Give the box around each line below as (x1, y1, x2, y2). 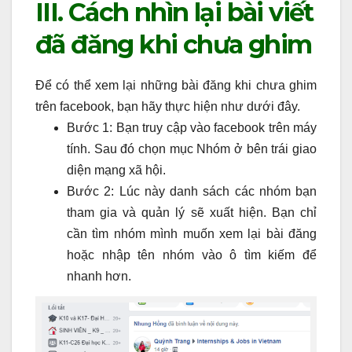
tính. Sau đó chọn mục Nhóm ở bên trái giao (67, 141, 317, 156)
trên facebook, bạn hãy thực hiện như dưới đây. (35, 99, 300, 113)
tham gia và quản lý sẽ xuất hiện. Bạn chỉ (67, 205, 317, 219)
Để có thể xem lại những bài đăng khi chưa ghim (35, 78, 317, 92)
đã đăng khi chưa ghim (35, 28, 312, 60)
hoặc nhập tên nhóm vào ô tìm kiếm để (67, 247, 317, 262)
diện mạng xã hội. (67, 163, 166, 177)
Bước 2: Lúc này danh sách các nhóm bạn (67, 184, 317, 198)
